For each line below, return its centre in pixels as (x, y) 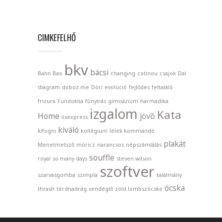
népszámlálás (144, 144)
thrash (46, 189)
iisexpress (75, 117)
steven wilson (134, 158)
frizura (47, 101)
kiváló (68, 130)
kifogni (47, 131)
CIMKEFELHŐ (57, 37)
